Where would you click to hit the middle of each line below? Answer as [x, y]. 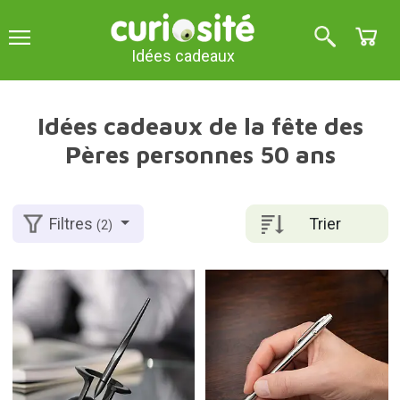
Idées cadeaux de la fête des [200, 126]
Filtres [73, 224]
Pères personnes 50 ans [200, 154]
